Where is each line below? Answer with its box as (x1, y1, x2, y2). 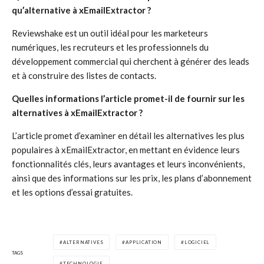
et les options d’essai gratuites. (12, 187, 133, 197)
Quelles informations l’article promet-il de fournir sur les (12, 93, 245, 104)
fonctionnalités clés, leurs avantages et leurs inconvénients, (12, 159, 245, 169)
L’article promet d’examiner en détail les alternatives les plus (12, 130, 245, 141)
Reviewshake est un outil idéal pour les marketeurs (12, 28, 208, 38)
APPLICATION (126, 239, 163, 245)
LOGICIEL (184, 239, 210, 245)
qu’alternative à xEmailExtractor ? (12, 5, 151, 15)
